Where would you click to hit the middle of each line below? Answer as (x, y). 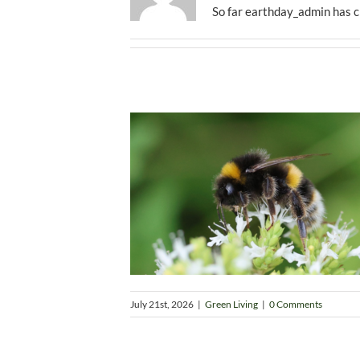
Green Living (231, 304)
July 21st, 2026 (162, 304)
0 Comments (296, 304)
